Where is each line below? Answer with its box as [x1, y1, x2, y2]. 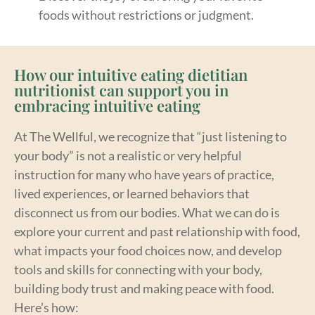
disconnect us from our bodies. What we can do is [14, 204, 280, 220]
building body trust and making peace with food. [14, 280, 274, 296]
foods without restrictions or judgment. [39, 6, 254, 22]
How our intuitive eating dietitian [14, 63, 247, 85]
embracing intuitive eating [14, 94, 200, 116]
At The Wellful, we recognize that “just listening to [14, 128, 287, 144]
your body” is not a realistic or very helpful [14, 147, 242, 163]
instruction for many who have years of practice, [14, 166, 274, 182]
